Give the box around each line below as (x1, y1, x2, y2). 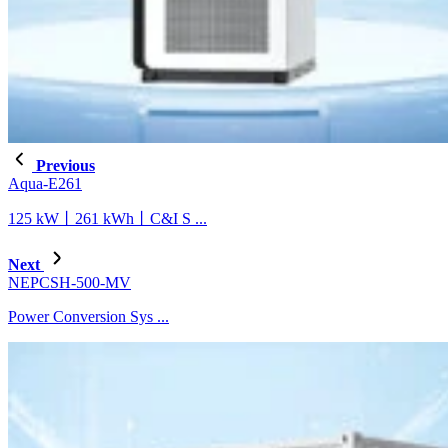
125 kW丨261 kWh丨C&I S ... (8, 210, 207, 228)
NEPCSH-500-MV (8, 274, 131, 292)
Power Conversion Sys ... (8, 308, 169, 326)
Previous (32, 157, 95, 175)
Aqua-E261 (8, 175, 82, 193)
